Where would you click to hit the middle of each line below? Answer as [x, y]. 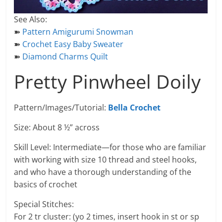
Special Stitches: [44, 204]
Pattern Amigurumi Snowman [78, 32]
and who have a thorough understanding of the [103, 172]
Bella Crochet [135, 108]
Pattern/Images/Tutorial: [61, 108]
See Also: [31, 19]
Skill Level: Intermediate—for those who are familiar [110, 147]
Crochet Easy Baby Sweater [73, 44]
